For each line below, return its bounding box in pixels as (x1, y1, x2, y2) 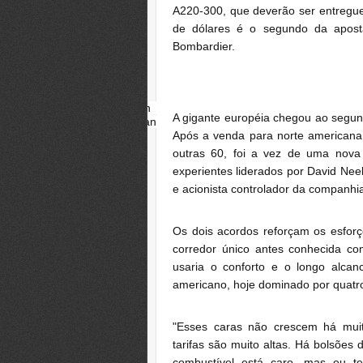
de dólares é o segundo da (173, 21, 327, 35)
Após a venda (173, 128, 250, 142)
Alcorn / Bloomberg (35, 128, 133, 142)
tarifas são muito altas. (173, 337, 296, 351)
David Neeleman (35, 100, 151, 114)
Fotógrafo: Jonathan (35, 114, 156, 128)
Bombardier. (173, 39, 235, 53)
